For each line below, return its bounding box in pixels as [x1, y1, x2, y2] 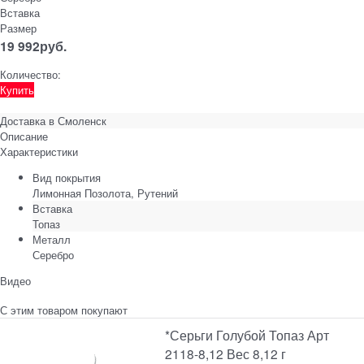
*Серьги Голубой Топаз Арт [165, 325, 330, 344]
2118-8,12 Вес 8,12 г [165, 344, 287, 362]
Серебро [32, 246, 74, 262]
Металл [32, 231, 71, 247]
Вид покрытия [32, 169, 101, 185]
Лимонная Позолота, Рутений [32, 184, 178, 201]
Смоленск [58, 112, 106, 128]
